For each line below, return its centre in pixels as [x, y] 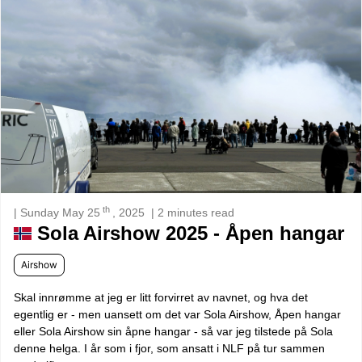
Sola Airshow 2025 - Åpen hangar [187, 233]
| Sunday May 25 [57, 212]
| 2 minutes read [193, 212]
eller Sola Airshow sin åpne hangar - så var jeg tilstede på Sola [173, 331]
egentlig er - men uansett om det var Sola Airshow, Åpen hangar [177, 314]
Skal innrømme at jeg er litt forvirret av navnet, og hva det [161, 297]
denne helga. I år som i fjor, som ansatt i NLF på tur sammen [169, 348]
